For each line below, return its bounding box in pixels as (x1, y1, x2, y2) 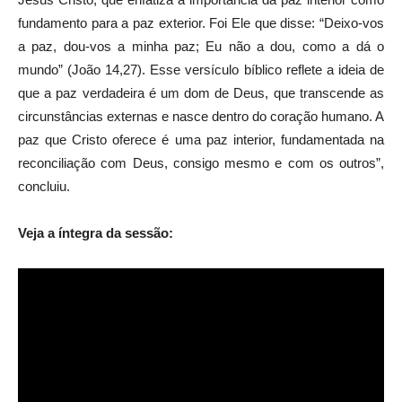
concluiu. (18, 178, 70, 194)
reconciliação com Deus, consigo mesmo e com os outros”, (18, 154, 384, 170)
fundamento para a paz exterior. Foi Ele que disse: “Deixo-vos (18, 14, 384, 31)
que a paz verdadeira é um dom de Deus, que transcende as (18, 84, 384, 100)
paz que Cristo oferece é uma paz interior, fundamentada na (18, 131, 384, 147)
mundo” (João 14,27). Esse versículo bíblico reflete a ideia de (18, 61, 384, 77)
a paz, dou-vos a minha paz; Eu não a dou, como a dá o (18, 38, 384, 54)
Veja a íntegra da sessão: (18, 224, 173, 240)
